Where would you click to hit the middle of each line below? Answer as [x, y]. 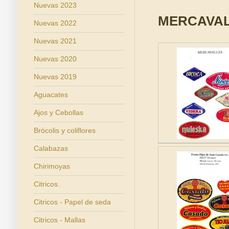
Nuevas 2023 [55, 5]
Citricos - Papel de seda [72, 202]
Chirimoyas [52, 166]
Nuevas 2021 [55, 41]
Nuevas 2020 [55, 59]
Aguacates [51, 95]
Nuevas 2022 [55, 23]
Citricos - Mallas [59, 220]
